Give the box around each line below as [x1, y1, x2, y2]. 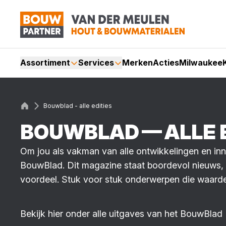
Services [78, 58, 114, 68]
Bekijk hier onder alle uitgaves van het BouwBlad [20, 208, 222, 219]
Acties [153, 58, 179, 68]
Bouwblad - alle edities [43, 102, 112, 109]
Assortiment [20, 58, 70, 68]
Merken [122, 58, 153, 68]
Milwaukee [179, 58, 222, 68]
